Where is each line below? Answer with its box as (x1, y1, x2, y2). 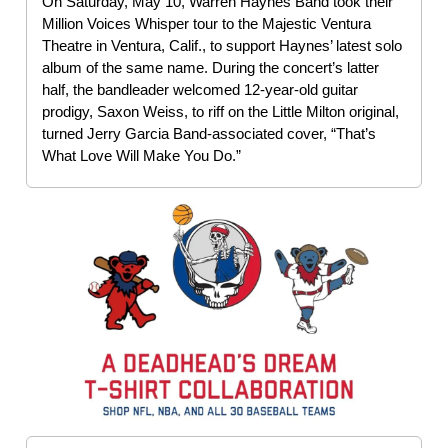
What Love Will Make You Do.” (42, 146, 241, 164)
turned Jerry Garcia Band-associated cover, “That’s (42, 124, 376, 142)
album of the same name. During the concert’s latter (42, 58, 379, 76)
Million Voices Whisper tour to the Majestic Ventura (42, 14, 371, 32)
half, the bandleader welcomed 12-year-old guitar (42, 80, 358, 98)
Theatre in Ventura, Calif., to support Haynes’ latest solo (42, 36, 402, 54)
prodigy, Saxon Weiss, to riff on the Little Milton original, (42, 102, 399, 120)
